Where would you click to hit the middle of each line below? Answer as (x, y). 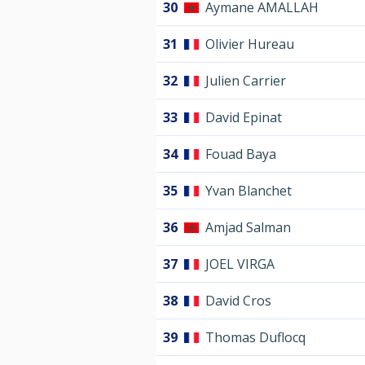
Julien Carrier (246, 81)
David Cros (238, 301)
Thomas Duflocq (255, 338)
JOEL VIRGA (240, 264)
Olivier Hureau (250, 44)
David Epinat (244, 118)
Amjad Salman (248, 228)
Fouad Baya (241, 154)
